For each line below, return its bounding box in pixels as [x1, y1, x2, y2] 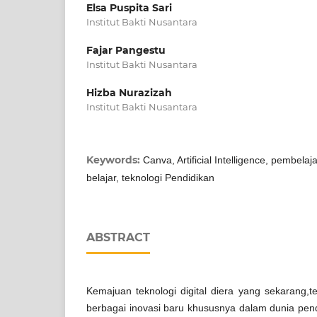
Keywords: [86, 153, 143, 166]
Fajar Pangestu [86, 43, 166, 57]
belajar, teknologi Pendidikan [86, 171, 214, 183]
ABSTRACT [86, 230, 150, 244]
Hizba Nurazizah [86, 86, 172, 99]
